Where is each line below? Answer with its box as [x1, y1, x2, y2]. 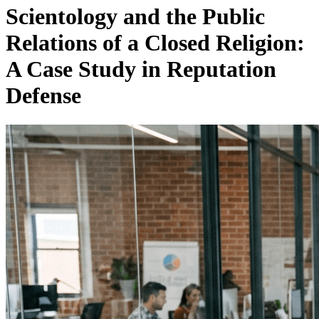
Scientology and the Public [6, 4, 265, 30]
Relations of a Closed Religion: [6, 30, 305, 56]
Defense [6, 83, 81, 109]
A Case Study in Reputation [6, 56, 276, 83]
